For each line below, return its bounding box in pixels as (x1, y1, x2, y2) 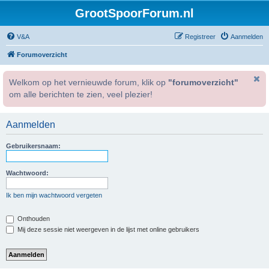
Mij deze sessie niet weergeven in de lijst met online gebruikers (16, 225, 199, 233)
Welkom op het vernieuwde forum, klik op (9, 78, 168, 87)
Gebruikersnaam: (6, 142, 61, 150)
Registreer (185, 33, 216, 40)
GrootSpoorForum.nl (75, 7, 194, 20)
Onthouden (16, 215, 50, 222)
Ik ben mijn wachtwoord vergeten (6, 192, 102, 199)
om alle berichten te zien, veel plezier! (9, 90, 153, 99)
